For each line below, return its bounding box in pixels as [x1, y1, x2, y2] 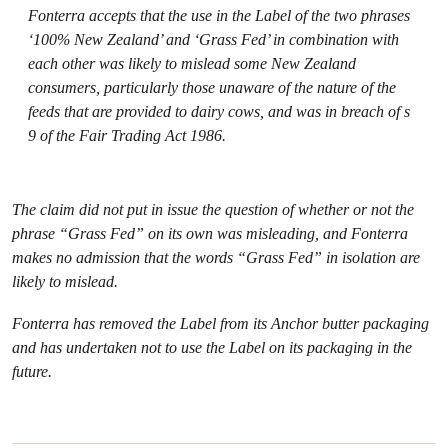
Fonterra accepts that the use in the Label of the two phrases [28, 6, 410, 25]
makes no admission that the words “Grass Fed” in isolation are [12, 248, 420, 267]
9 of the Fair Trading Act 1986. [28, 126, 226, 145]
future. [12, 362, 52, 381]
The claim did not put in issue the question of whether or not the [12, 200, 414, 219]
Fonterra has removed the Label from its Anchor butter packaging [12, 314, 429, 333]
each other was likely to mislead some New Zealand [28, 54, 356, 73]
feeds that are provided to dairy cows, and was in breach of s [28, 102, 410, 121]
